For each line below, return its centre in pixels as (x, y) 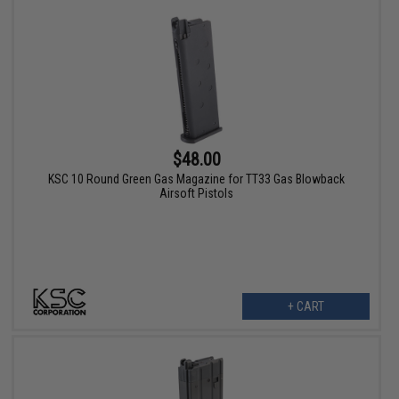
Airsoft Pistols (197, 194)
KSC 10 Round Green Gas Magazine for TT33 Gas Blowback (197, 179)
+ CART (305, 307)
